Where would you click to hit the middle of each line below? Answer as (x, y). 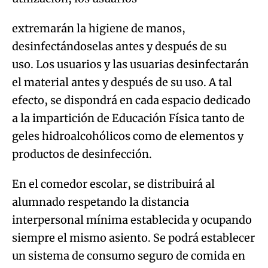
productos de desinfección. (82, 154)
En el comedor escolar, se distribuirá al (113, 184)
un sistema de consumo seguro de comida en (129, 255)
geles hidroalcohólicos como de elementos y (128, 136)
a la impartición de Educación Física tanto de (128, 118)
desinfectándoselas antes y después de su (119, 46)
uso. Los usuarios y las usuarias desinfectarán (130, 64)
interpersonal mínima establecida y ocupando (132, 220)
